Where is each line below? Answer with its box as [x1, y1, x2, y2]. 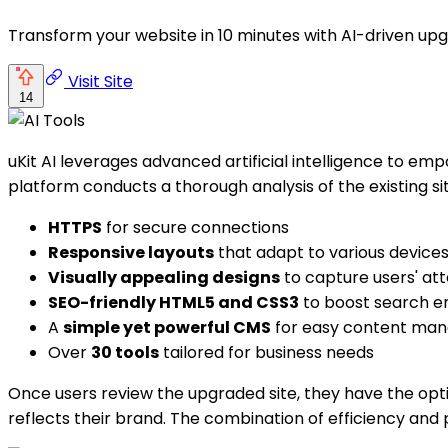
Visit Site [64, 69, 133, 93]
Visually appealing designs [48, 265, 280, 289]
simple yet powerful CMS [63, 315, 271, 339]
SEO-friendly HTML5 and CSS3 [48, 290, 299, 314]
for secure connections [102, 215, 289, 239]
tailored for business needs [159, 340, 374, 364]
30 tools [91, 340, 159, 364]
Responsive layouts [48, 240, 214, 264]
